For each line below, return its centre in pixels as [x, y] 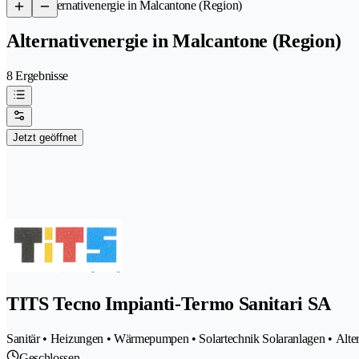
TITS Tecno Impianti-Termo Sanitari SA [169, 303]
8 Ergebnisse [38, 75]
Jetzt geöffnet [45, 137]
